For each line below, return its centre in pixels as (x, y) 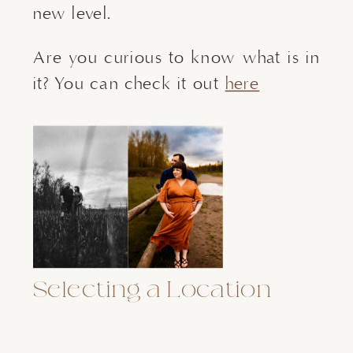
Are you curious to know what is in (176, 58)
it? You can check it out (129, 84)
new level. (72, 14)
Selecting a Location (152, 290)
